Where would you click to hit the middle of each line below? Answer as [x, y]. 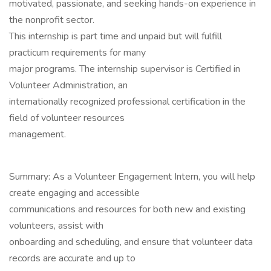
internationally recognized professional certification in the [127, 102]
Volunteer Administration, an [68, 85]
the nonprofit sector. [52, 20]
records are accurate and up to [72, 258]
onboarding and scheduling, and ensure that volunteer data [131, 242]
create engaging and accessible [74, 193]
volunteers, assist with [56, 226]
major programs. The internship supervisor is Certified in [125, 69]
